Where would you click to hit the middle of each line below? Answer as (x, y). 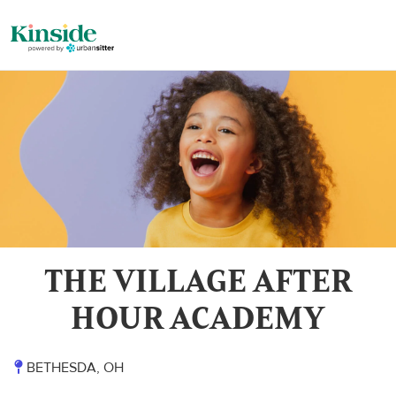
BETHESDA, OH (73, 368)
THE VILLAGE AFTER (198, 280)
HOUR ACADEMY (198, 317)
